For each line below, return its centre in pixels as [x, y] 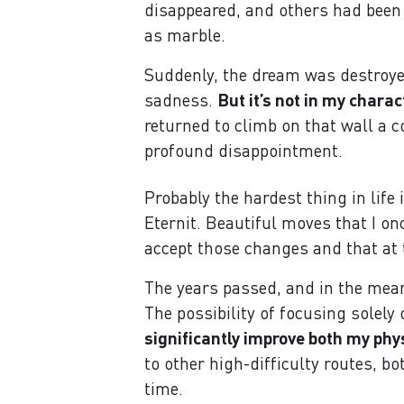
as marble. [185, 35]
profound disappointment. [243, 150]
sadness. [181, 100]
